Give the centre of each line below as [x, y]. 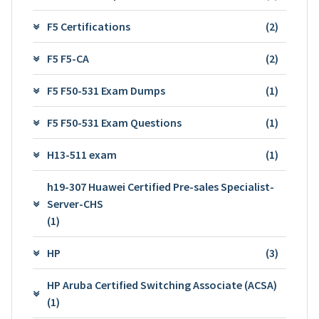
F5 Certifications [88, 26]
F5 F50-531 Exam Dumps [106, 90]
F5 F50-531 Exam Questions [114, 122]
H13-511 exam [82, 154]
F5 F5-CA [68, 58]
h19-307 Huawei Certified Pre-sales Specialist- [160, 186]
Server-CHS [75, 203]
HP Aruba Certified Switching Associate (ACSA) [162, 284]
